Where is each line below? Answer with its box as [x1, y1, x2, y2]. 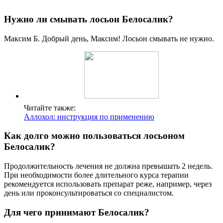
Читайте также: [24, 103, 76, 112]
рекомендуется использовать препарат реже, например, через [4, 179, 212, 188]
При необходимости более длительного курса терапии [4, 170, 189, 179]
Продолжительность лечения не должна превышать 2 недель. [4, 161, 213, 170]
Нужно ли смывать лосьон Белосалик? [4, 13, 173, 24]
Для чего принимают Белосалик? [4, 207, 149, 218]
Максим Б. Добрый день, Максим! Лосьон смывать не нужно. [4, 34, 214, 43]
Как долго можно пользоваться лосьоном [4, 130, 185, 141]
